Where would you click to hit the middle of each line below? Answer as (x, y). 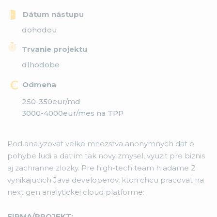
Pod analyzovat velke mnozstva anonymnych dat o (101, 143)
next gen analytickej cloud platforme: (76, 192)
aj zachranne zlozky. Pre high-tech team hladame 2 (101, 168)
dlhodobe (41, 64)
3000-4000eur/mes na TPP (73, 113)
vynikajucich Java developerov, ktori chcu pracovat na (106, 180)
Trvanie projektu (54, 49)
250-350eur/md (51, 101)
